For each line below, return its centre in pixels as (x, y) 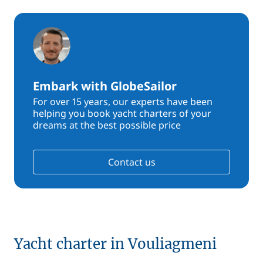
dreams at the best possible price (107, 125)
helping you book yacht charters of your (122, 113)
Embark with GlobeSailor (105, 86)
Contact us (131, 162)
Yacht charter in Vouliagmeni (115, 244)
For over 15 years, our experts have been (123, 102)
